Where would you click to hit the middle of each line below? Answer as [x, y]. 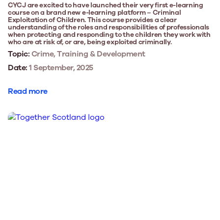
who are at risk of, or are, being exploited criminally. [91, 42]
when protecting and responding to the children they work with [109, 34]
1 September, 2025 [60, 68]
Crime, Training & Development [87, 54]
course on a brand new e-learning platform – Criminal [95, 12]
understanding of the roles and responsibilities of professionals [109, 27]
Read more [28, 91]
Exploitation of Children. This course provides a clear [92, 20]
